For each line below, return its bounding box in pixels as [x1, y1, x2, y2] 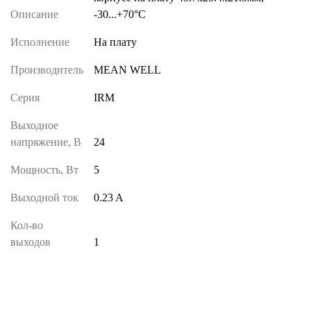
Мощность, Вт [10, 163, 78, 176]
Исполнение [10, 35, 69, 48]
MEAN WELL [94, 63, 161, 76]
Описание [10, 8, 58, 20]
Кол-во [10, 219, 43, 231]
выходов [10, 235, 51, 248]
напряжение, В [10, 135, 81, 148]
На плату [94, 35, 137, 48]
